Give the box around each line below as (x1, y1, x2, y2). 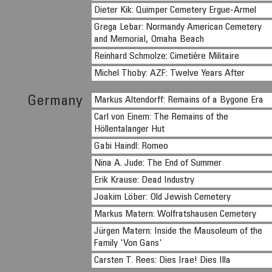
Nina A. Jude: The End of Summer (94, 158, 222, 168)
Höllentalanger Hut (94, 124, 165, 134)
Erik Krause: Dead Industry (94, 175, 195, 185)
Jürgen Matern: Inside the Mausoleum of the (94, 226, 263, 236)
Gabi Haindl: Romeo (94, 141, 169, 151)
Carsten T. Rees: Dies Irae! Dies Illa (94, 256, 231, 265)
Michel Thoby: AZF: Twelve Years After (94, 69, 245, 78)
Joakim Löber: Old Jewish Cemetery (94, 192, 231, 202)
